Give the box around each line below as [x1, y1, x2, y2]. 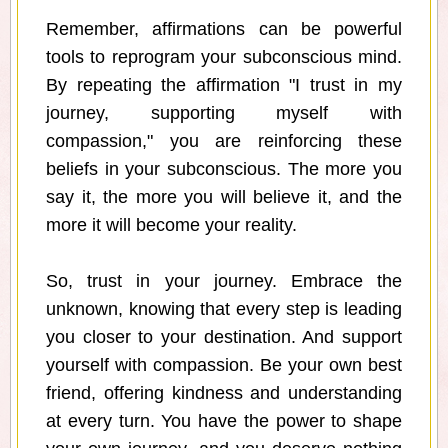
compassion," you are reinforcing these [46, 131, 402, 152]
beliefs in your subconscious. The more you [46, 159, 402, 180]
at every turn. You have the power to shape [46, 411, 402, 432]
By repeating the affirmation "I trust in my [46, 75, 402, 96]
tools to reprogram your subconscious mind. [46, 47, 402, 68]
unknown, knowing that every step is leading [46, 299, 402, 320]
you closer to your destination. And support [46, 327, 402, 348]
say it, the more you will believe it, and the [46, 187, 402, 208]
